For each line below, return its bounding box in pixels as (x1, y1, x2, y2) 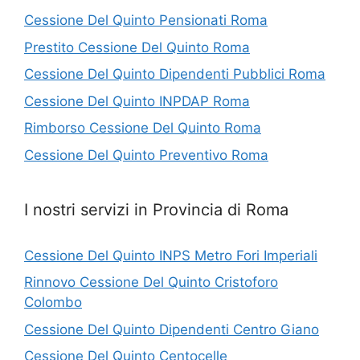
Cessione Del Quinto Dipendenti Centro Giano (24, 321, 319, 337)
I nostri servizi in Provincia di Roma (24, 199, 288, 219)
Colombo (24, 294, 82, 310)
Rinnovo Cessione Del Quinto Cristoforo (24, 274, 278, 290)
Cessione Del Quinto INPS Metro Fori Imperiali (24, 247, 317, 264)
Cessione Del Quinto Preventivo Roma (24, 146, 268, 163)
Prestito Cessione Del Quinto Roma (24, 39, 250, 55)
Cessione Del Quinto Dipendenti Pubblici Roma (24, 66, 325, 82)
